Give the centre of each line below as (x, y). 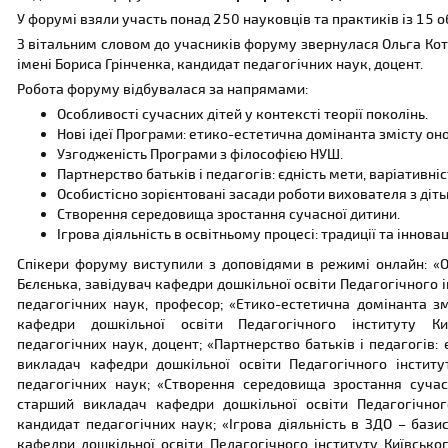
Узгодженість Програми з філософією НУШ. (200, 153)
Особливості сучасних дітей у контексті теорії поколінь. (242, 113)
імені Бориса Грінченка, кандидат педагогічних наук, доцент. (221, 63)
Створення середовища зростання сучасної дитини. (228, 213)
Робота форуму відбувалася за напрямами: (162, 88)
